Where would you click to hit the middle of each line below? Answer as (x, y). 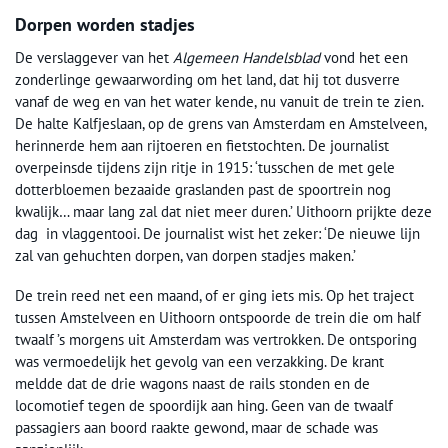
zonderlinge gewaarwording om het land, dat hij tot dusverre (207, 79)
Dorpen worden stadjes (105, 24)
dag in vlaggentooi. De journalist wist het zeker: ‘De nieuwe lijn (217, 233)
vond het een (364, 57)
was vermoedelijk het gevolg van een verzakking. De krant (199, 361)
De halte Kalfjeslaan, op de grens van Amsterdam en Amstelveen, (220, 123)
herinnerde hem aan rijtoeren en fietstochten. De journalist (202, 145)
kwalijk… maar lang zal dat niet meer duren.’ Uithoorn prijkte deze (223, 211)
